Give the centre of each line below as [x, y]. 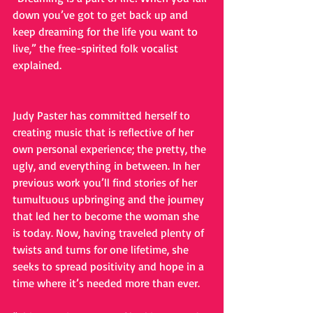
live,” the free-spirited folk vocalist [97, 48]
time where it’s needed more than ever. [108, 283]
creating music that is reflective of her [104, 132]
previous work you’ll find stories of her [106, 182]
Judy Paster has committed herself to [103, 115]
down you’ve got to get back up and [102, 15]
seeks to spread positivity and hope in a [110, 266]
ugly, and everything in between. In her [108, 166]
